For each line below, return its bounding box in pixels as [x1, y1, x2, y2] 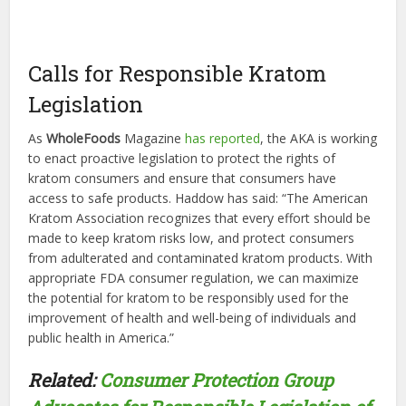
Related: [28, 368, 101, 391]
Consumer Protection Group [100, 368, 334, 391]
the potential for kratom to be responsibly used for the [28, 289, 350, 306]
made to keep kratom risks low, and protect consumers [28, 229, 355, 246]
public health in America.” [28, 329, 175, 346]
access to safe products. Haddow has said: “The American [28, 189, 369, 207]
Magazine [121, 130, 186, 147]
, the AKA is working [260, 130, 378, 147]
